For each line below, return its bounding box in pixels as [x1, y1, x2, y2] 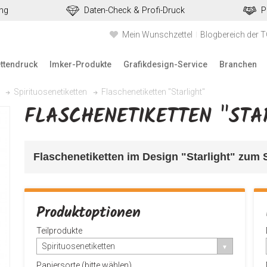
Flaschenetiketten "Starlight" [101, 86, 205, 97]
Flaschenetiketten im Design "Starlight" [33, 151, 238, 163]
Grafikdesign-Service [123, 60, 207, 69]
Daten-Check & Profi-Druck [84, 5, 185, 15]
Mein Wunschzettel [122, 30, 193, 39]
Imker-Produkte [49, 60, 111, 69]
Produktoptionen [36, 201, 141, 225]
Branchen [219, 60, 257, 69]
